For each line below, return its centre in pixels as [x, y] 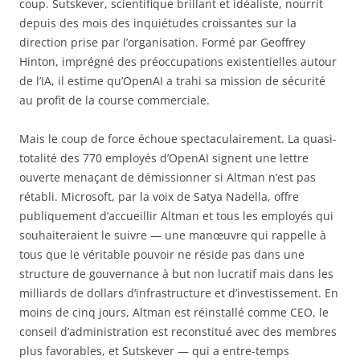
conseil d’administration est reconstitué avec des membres [178, 332]
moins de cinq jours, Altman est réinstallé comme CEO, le [174, 313]
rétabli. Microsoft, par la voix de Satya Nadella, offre [159, 197]
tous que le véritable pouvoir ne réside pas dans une [162, 255]
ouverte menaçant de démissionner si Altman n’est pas [168, 178]
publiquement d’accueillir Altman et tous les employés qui [176, 216]
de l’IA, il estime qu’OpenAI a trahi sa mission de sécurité [172, 81]
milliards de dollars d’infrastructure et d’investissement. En [179, 293]
